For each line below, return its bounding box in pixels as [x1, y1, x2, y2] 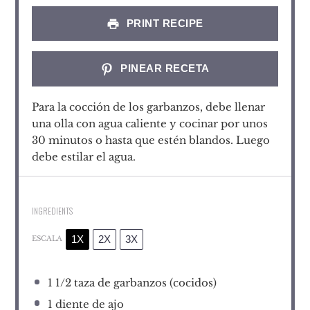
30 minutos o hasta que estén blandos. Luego [32, 134, 271, 147]
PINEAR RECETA [117, 62, 210, 75]
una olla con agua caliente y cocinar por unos [32, 117, 268, 131]
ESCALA [32, 235, 63, 244]
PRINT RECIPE [123, 17, 203, 29]
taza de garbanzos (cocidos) [71, 276, 217, 290]
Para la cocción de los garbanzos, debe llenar [32, 100, 266, 114]
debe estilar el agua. [32, 150, 136, 164]
